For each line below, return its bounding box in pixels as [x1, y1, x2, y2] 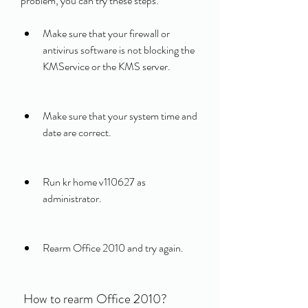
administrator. [43, 190, 102, 206]
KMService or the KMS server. [43, 58, 170, 74]
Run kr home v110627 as [43, 174, 146, 190]
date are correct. [43, 124, 111, 140]
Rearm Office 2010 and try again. [43, 240, 184, 256]
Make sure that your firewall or [43, 25, 170, 41]
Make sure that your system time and [43, 108, 197, 124]
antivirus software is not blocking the [43, 42, 195, 58]
